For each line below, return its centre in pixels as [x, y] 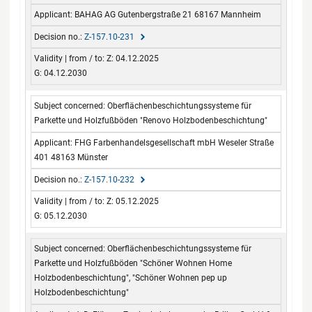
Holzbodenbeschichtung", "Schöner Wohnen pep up [131, 278]
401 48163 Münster [71, 157]
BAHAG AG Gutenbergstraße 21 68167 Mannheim [168, 14]
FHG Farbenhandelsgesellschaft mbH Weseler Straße [174, 142]
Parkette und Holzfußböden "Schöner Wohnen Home [133, 264]
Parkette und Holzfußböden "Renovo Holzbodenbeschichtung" [151, 121]
